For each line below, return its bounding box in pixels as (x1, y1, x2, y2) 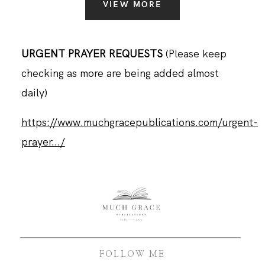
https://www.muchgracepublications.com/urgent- (21, 115, 258, 130)
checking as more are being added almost (21, 66, 219, 80)
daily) (21, 85, 47, 99)
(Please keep (165, 46, 227, 60)
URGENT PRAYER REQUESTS (21, 46, 166, 60)
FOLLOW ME (99, 250, 166, 259)
